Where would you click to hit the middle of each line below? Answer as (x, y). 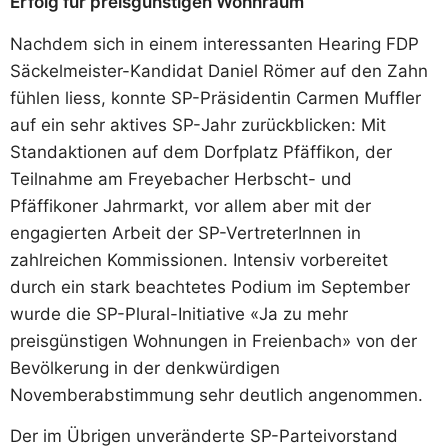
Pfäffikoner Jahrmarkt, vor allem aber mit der (190, 205)
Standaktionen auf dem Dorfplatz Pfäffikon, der (201, 151)
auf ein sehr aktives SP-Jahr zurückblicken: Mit (198, 124)
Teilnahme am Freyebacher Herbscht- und (181, 178)
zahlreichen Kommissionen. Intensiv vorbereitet (199, 259)
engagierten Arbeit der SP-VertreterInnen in (185, 232)
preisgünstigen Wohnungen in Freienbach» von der (213, 340)
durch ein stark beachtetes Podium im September (210, 286)
